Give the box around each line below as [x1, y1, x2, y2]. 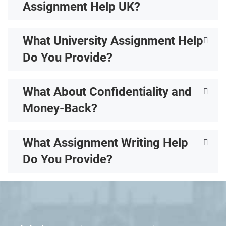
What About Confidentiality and [23, 85, 192, 99]
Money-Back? [23, 101, 97, 116]
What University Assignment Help [23, 34, 203, 48]
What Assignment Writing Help [23, 136, 188, 150]
